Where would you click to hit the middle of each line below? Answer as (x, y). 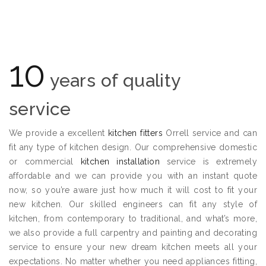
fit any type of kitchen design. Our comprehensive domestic (133, 147)
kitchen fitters (135, 133)
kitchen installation (120, 161)
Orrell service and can (210, 133)
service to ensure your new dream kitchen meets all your (133, 247)
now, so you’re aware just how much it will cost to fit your (133, 190)
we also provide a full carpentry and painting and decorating (133, 233)
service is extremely (208, 161)
